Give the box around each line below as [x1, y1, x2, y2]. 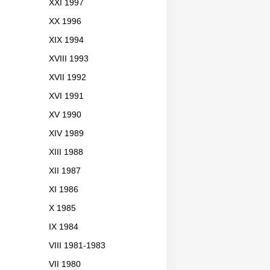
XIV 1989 [49, 129, 84, 139]
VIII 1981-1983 [49, 241, 105, 251]
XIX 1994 [49, 36, 84, 45]
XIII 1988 [49, 148, 83, 157]
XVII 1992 [49, 73, 86, 83]
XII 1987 [49, 166, 81, 176]
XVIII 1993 [49, 54, 89, 64]
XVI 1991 [49, 92, 84, 101]
